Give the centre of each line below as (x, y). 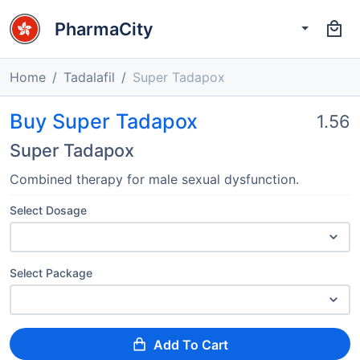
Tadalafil (89, 77)
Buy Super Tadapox (104, 121)
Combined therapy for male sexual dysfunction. (154, 179)
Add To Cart (191, 345)
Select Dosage (48, 210)
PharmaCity (104, 29)
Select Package (51, 273)
